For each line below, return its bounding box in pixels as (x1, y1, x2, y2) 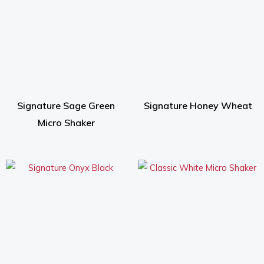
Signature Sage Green (17, 99, 115, 111)
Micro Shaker (37, 116, 95, 128)
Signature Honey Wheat (144, 99, 252, 111)
